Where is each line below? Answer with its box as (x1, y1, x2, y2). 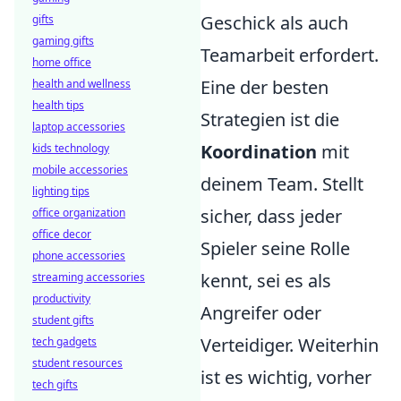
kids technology (32, 141, 109, 156)
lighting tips (32, 183, 90, 199)
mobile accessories (32, 162, 128, 177)
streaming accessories (32, 269, 145, 285)
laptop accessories (32, 119, 125, 134)
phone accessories (32, 248, 125, 263)
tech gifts (32, 377, 78, 392)
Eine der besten (200, 75, 328, 99)
